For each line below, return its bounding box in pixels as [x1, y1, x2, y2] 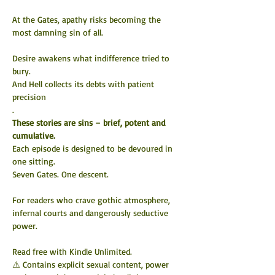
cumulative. [12, 130, 55, 141]
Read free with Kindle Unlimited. [12, 246, 132, 257]
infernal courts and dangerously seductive [12, 207, 171, 218]
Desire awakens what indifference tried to [12, 53, 172, 63]
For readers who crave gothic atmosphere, [12, 195, 172, 205]
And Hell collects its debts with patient [12, 79, 157, 89]
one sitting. [12, 156, 55, 166]
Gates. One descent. [34, 169, 109, 179]
